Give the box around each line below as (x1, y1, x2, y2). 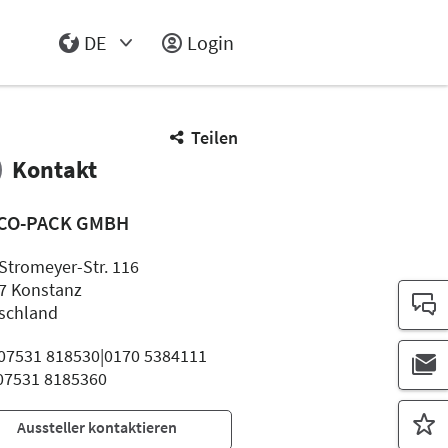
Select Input (42, 61, 144, 86)
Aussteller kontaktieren (17, 417, 178, 437)
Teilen (191, 126, 238, 149)
